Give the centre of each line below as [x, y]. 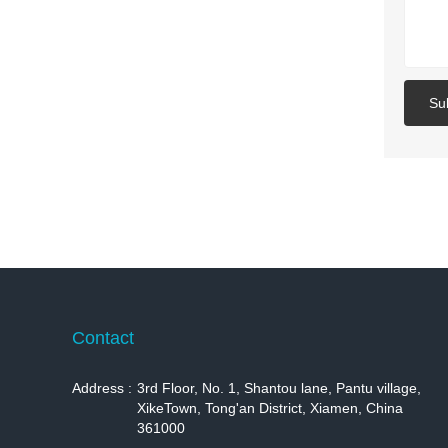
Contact [103, 337]
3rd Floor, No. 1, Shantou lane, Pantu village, [279, 387]
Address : [102, 387]
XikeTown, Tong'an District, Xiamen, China [270, 407]
